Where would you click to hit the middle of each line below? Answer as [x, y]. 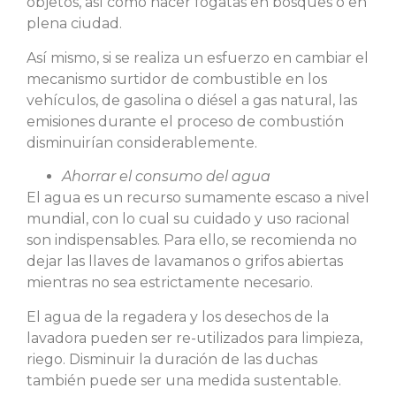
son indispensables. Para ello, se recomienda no [192, 240]
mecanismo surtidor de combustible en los [177, 79]
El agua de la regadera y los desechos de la [178, 316]
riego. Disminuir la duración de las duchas [172, 359]
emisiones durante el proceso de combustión [185, 121]
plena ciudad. [74, 24]
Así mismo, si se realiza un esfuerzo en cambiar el [198, 57]
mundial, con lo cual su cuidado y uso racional [188, 219]
